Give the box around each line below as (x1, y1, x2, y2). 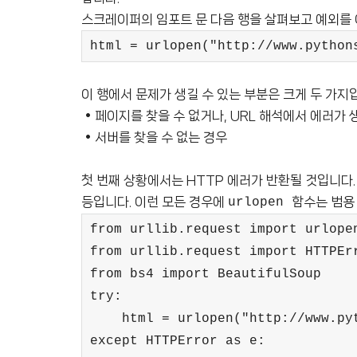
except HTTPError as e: (90, 334, 265, 348)
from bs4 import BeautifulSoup (90, 267, 321, 281)
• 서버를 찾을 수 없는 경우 (81, 130, 227, 144)
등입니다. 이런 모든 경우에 (81, 194, 228, 209)
